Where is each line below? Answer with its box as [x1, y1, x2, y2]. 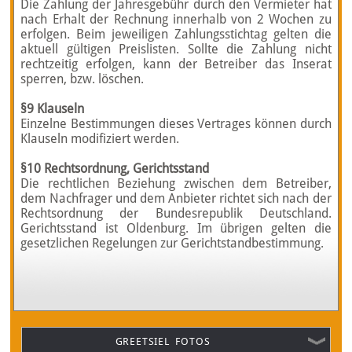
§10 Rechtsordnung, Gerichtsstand [20, 161, 210, 176]
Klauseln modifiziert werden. [20, 131, 180, 146]
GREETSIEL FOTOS [115, 335, 211, 347]
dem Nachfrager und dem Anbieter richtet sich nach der [20, 191, 332, 206]
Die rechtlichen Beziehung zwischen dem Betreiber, [20, 176, 332, 191]
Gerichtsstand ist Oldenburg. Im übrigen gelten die [20, 221, 332, 236]
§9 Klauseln [20, 101, 85, 116]
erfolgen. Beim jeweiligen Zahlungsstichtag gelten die [20, 27, 332, 42]
